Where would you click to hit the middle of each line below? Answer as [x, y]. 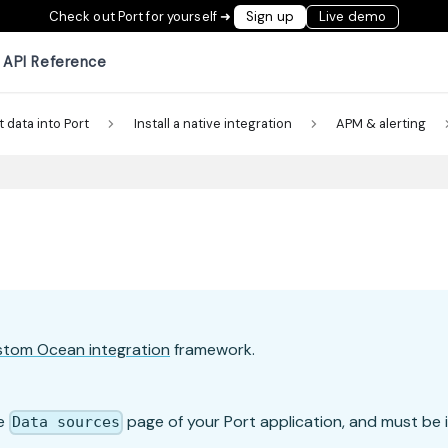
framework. [212, 350]
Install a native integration [212, 124]
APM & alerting [381, 124]
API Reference [55, 61]
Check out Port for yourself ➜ [141, 16]
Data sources [66, 422]
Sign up [270, 16]
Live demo [353, 16]
